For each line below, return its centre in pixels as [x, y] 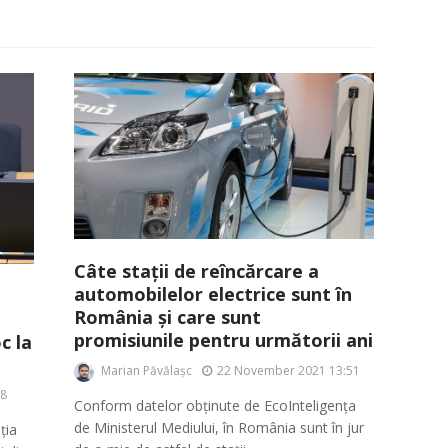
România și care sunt [167, 317]
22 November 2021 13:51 [288, 371]
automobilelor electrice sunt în [213, 294]
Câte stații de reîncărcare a [196, 271]
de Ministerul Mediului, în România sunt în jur [219, 427]
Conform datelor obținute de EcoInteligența [215, 405]
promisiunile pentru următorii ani [223, 340]
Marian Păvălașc [146, 370]
